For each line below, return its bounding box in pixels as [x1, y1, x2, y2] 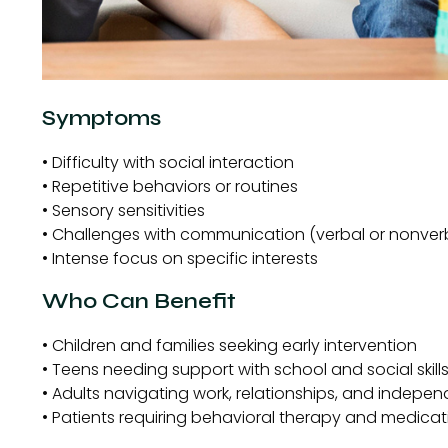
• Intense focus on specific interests [42, 246, 318, 270]
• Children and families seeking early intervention [42, 334, 417, 358]
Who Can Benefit [42, 288, 236, 315]
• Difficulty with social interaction [42, 150, 294, 174]
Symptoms [42, 104, 161, 131]
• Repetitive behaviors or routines [42, 174, 298, 198]
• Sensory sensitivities [42, 198, 205, 222]
